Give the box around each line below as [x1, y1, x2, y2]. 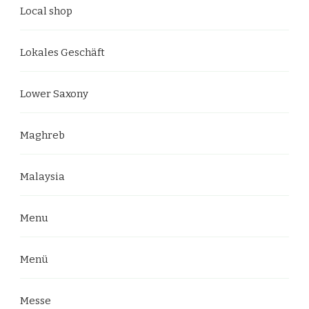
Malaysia [20, 170, 65, 183]
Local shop [20, 4, 72, 17]
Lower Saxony [20, 87, 88, 100]
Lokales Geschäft [20, 46, 105, 59]
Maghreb [20, 128, 65, 141]
